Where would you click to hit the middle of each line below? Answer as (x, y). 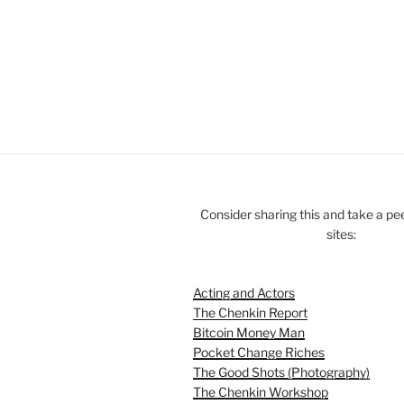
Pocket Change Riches (259, 353)
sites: (342, 234)
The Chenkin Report (250, 313)
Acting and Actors (244, 293)
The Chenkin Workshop (261, 392)
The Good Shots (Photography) (281, 372)
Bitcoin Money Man (249, 333)
